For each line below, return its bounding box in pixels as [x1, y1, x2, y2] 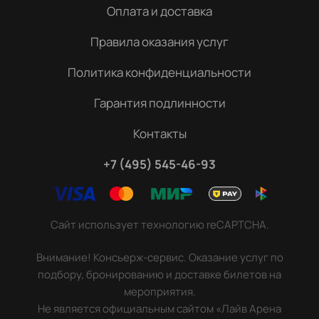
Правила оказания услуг [90, 33, 229, 51]
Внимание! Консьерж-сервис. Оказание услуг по [36, 250, 283, 266]
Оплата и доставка [107, 3, 212, 20]
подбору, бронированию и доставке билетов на [38, 267, 281, 283]
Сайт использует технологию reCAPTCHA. [50, 217, 269, 233]
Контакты [132, 125, 187, 142]
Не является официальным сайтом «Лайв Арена [38, 301, 281, 317]
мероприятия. [123, 284, 196, 300]
